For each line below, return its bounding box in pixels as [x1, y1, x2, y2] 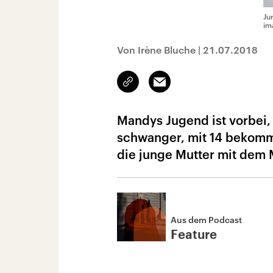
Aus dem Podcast [171, 214, 242, 225]
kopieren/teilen [128, 82, 186, 92]
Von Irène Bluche [117, 44, 196, 55]
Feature [171, 229, 217, 241]
